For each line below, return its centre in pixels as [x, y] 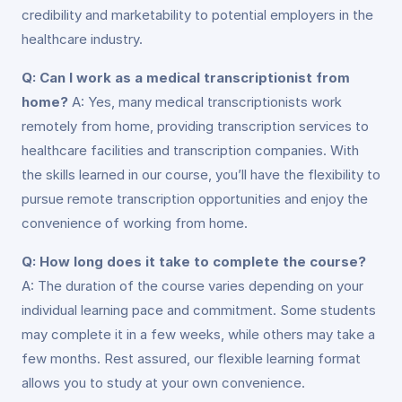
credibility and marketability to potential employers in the [197, 15]
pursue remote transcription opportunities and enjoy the [195, 199]
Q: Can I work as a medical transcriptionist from [186, 78]
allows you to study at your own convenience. [163, 383]
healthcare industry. [82, 39]
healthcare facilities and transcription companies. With [190, 150]
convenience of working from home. [135, 223]
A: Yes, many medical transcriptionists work [205, 102]
